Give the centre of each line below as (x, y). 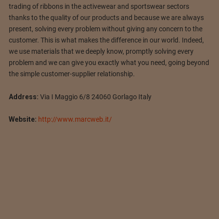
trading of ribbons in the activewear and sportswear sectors (99, 6)
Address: (23, 97)
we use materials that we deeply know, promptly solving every (101, 51)
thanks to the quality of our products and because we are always (106, 17)
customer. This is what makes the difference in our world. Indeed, (106, 40)
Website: (22, 120)
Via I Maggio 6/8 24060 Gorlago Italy (95, 97)
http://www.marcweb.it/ (75, 120)
